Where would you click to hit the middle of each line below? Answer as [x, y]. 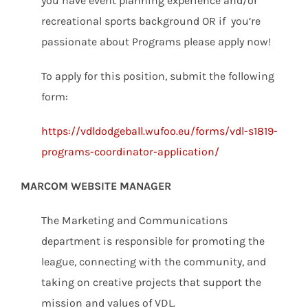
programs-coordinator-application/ [130, 152]
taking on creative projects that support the [151, 282]
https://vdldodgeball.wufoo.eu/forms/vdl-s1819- [159, 131]
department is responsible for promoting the [153, 241]
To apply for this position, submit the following [158, 76]
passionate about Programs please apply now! [156, 42]
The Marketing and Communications [134, 220]
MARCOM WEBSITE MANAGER [96, 186]
